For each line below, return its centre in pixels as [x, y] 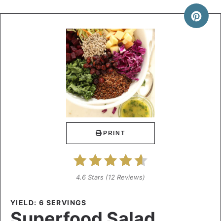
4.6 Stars [90, 177]
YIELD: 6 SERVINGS [49, 202]
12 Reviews [125, 177]
